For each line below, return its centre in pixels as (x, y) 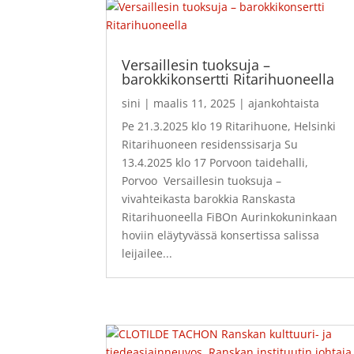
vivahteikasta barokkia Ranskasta (209, 199)
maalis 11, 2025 (195, 104)
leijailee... (147, 254)
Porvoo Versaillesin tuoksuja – (202, 181)
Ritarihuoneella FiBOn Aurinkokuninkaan (230, 217)
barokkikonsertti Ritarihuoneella (228, 79)
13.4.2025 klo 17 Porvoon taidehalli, (215, 163)
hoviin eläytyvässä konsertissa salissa (221, 235)
